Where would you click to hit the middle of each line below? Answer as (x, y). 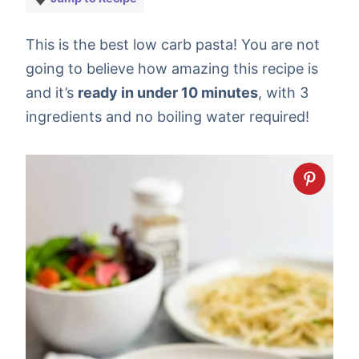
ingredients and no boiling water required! (167, 116)
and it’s (52, 92)
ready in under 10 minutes (168, 92)
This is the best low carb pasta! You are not (173, 44)
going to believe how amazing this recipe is (172, 68)
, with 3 (283, 92)
